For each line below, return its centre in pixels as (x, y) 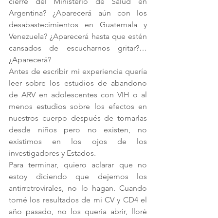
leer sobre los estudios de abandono (78, 83)
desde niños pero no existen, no (78, 130)
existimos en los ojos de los (78, 141)
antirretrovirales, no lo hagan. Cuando (78, 188)
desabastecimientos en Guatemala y (78, 25)
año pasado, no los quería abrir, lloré (78, 211)
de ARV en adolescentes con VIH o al (78, 95)
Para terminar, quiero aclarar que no (78, 165)
